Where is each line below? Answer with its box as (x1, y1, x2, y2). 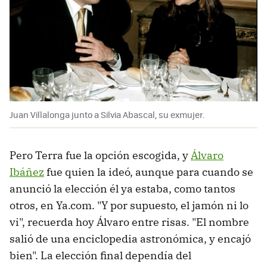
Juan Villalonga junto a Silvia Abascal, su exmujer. (10, 108, 204, 120)
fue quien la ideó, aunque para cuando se (44, 164, 253, 179)
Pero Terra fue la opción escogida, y (10, 148, 191, 162)
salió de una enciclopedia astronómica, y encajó (10, 231, 251, 246)
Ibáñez (10, 164, 44, 179)
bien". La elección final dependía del (10, 248, 191, 262)
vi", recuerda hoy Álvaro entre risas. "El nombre (10, 215, 249, 229)
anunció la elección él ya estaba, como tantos (10, 181, 235, 195)
